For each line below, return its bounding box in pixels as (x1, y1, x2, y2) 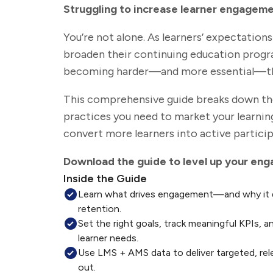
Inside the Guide (63, 172, 147, 185)
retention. (78, 203, 121, 214)
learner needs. (78, 232, 138, 244)
